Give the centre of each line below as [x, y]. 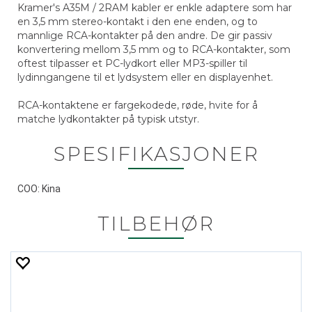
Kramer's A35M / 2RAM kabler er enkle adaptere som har [155, 8]
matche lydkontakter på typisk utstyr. [108, 119]
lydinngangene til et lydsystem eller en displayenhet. [145, 77]
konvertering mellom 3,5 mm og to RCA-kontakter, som [154, 49]
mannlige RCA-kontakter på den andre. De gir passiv [145, 36]
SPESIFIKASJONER [156, 154]
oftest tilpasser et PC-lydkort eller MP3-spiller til [132, 63]
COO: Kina [39, 189]
